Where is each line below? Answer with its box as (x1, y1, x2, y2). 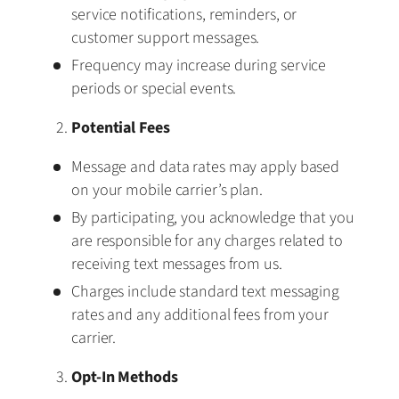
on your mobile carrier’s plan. (71, 178, 263, 201)
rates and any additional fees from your (71, 303, 330, 326)
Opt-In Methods (71, 365, 178, 388)
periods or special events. (71, 77, 237, 100)
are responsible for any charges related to (71, 229, 343, 252)
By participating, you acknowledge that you (71, 206, 354, 229)
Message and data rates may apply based (71, 155, 340, 178)
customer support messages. (71, 26, 260, 49)
